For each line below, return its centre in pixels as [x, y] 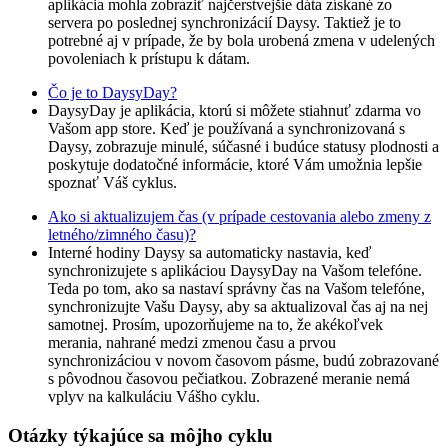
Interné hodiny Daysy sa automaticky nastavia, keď [209, 252]
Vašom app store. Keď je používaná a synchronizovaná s [226, 128]
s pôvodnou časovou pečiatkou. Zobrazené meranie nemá [229, 378]
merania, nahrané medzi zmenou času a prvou [192, 342]
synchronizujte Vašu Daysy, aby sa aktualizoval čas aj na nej [238, 306]
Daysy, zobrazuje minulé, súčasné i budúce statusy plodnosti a [243, 146]
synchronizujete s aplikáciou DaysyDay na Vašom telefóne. [235, 270]
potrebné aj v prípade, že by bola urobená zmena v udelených [241, 40]
